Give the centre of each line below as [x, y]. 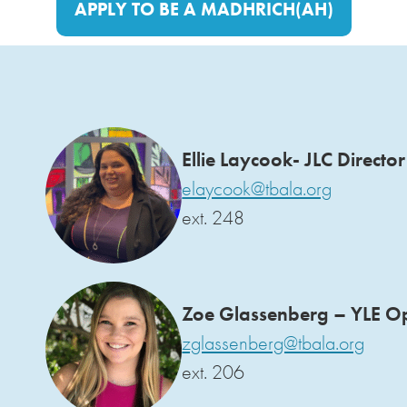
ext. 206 [213, 372]
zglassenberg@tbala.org [273, 343]
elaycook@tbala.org [257, 189]
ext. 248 [213, 218]
